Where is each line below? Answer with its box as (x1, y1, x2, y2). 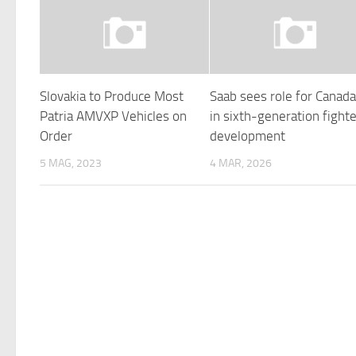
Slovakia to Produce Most (40, 87, 184, 104)
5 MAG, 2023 (40, 156, 102, 170)
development (210, 127, 286, 144)
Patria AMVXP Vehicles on (40, 107, 187, 124)
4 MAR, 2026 (210, 156, 273, 170)
